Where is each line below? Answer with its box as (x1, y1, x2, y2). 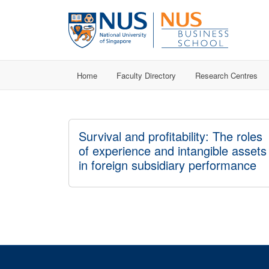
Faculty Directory (116, 69, 176, 81)
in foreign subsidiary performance (79, 156, 256, 174)
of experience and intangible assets (79, 142, 267, 159)
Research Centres (195, 69, 258, 81)
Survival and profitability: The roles (79, 127, 262, 145)
